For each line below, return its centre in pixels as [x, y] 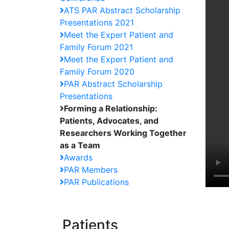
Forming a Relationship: [111, 108]
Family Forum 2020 [97, 72]
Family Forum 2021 [96, 47]
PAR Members [91, 170]
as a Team [80, 145]
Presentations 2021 [97, 22]
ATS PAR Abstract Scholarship [122, 10]
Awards [78, 157]
